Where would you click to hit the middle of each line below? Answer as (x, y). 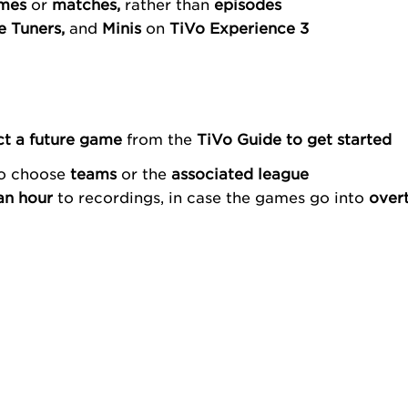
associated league (240, 173)
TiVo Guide (242, 138)
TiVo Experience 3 (239, 27)
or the (146, 173)
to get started (339, 138)
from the (160, 138)
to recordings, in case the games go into (213, 196)
